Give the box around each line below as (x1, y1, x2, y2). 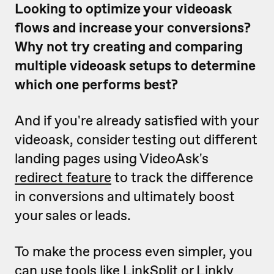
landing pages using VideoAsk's (15, 149, 209, 168)
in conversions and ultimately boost (15, 187, 235, 206)
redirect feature (15, 168, 111, 187)
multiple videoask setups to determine (15, 56, 256, 75)
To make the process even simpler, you (15, 242, 253, 261)
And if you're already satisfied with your (15, 111, 258, 130)
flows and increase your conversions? (15, 18, 251, 37)
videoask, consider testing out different (15, 130, 257, 149)
